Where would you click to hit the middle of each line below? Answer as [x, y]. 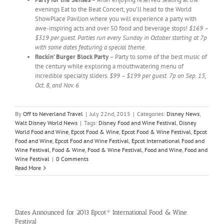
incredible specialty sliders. [72, 76]
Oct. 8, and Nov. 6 [57, 85]
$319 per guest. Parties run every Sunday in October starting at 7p [121, 38]
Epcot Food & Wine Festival [156, 132]
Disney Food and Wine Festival [137, 123]
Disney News [183, 114]
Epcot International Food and [168, 141]
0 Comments [72, 159]
